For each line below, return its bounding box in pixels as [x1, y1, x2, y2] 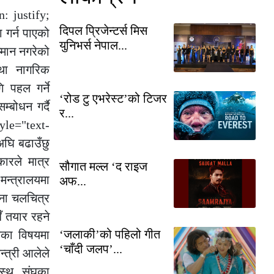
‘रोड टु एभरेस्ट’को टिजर [59, 91, 167, 105]
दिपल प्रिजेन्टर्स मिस [59, 23, 147, 37]
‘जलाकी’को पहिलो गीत [59, 227, 160, 241]
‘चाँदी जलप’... [59, 242, 122, 256]
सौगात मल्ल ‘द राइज [59, 159, 147, 173]
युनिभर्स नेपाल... [59, 38, 127, 52]
